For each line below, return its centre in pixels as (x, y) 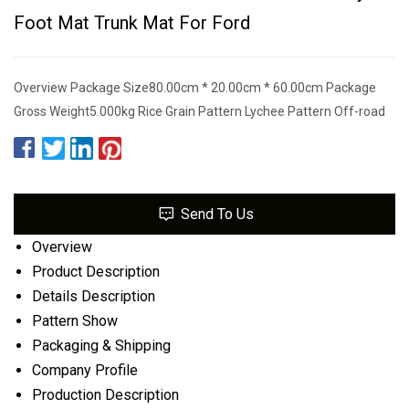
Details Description (94, 296)
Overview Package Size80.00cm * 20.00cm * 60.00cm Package (195, 87)
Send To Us (217, 214)
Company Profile (85, 370)
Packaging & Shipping (101, 345)
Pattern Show (75, 320)
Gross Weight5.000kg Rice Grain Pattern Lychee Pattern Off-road (199, 111)
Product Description (96, 271)
